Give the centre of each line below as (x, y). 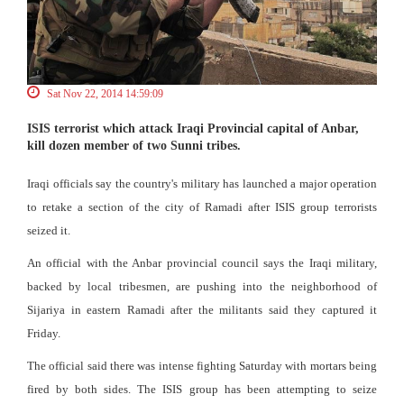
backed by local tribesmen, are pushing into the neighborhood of (202, 286)
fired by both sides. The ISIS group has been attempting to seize (202, 389)
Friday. (44, 333)
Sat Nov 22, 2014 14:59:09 (104, 93)
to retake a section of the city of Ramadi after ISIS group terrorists (202, 207)
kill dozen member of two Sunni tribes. (134, 145)
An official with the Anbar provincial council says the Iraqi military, (202, 262)
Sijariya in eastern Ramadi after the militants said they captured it (202, 309)
